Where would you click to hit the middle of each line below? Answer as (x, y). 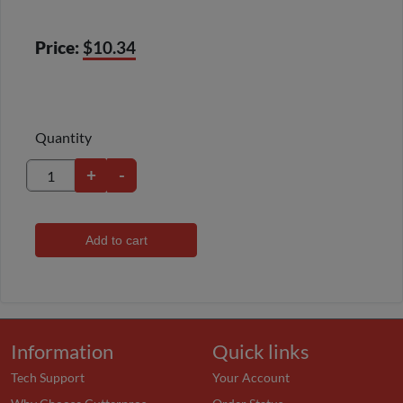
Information (62, 351)
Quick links (261, 351)
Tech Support (48, 377)
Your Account (251, 377)
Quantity (63, 138)
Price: (57, 48)
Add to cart (116, 241)
